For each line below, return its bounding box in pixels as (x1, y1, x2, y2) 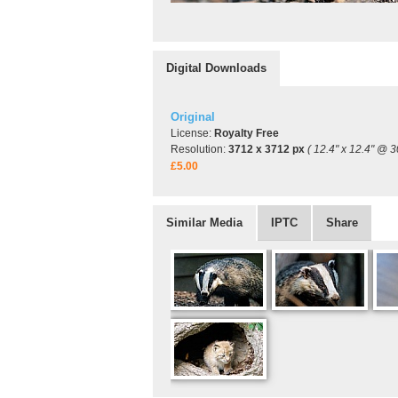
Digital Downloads (166, 61, 267, 75)
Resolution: (171, 143, 228, 155)
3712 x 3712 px (228, 143, 305, 155)
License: (171, 127, 214, 139)
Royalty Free (214, 127, 279, 139)
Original (171, 110, 215, 123)
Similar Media (166, 216, 243, 229)
